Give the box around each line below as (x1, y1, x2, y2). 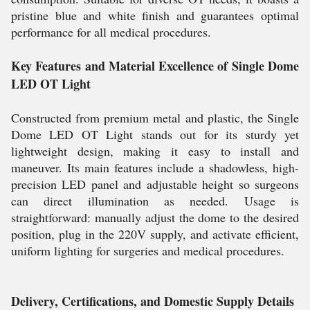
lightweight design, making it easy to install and (11, 143, 299, 159)
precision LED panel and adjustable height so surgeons (11, 176, 299, 192)
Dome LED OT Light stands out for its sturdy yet (11, 126, 299, 143)
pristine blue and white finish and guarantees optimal (11, 7, 299, 24)
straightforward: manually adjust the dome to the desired (11, 209, 299, 226)
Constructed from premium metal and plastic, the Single (11, 109, 299, 126)
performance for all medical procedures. (11, 24, 211, 40)
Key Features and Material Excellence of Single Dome (11, 57, 299, 75)
